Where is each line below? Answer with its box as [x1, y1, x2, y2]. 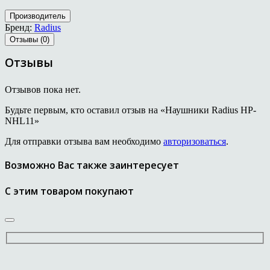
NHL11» [5, 115, 39, 126]
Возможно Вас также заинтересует [5, 159, 179, 172]
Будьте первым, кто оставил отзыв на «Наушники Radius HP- [5, 104, 256, 115]
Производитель [10, 11, 66, 20]
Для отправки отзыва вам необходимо [5, 136, 163, 146]
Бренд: [5, 22, 34, 33]
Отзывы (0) [10, 34, 49, 44]
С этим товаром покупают [5, 184, 134, 198]
